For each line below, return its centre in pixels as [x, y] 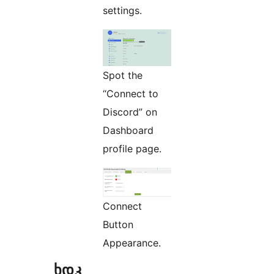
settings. [122, 11]
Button [118, 225]
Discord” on [130, 112]
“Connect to [131, 94]
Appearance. [132, 243]
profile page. [132, 149]
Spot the [123, 76]
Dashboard [128, 131]
